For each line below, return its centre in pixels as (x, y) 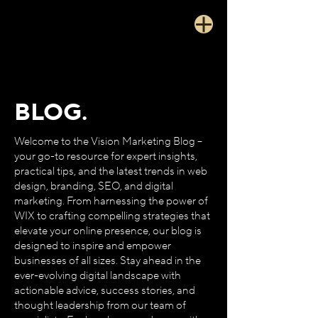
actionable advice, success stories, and (105, 291)
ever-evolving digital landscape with (98, 276)
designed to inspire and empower (93, 246)
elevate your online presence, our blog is (108, 231)
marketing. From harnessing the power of (111, 201)
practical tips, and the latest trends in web (111, 171)
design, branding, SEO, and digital (94, 186)
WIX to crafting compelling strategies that (112, 216)
